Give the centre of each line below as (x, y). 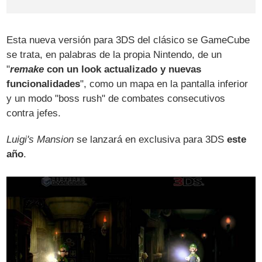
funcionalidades (44, 84)
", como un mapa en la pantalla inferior (164, 84)
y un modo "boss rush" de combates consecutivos (116, 99)
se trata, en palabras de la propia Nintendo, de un (114, 55)
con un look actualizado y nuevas (123, 70)
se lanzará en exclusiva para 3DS (151, 140)
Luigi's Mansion (40, 140)
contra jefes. (34, 113)
